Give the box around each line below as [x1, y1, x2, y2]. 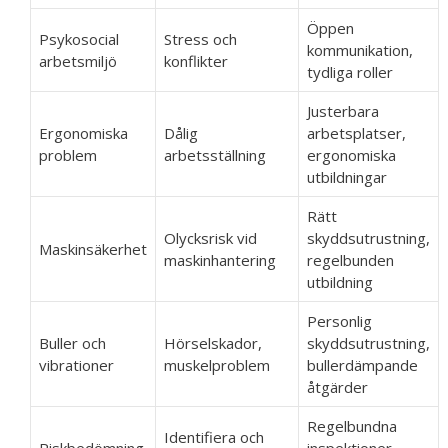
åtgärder [307, 377, 368, 397]
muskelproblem [164, 355, 270, 375]
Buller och [39, 333, 106, 353]
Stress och [164, 29, 237, 49]
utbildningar [307, 167, 387, 187]
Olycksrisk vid [164, 228, 257, 248]
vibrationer [39, 355, 114, 375]
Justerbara [307, 101, 379, 121]
